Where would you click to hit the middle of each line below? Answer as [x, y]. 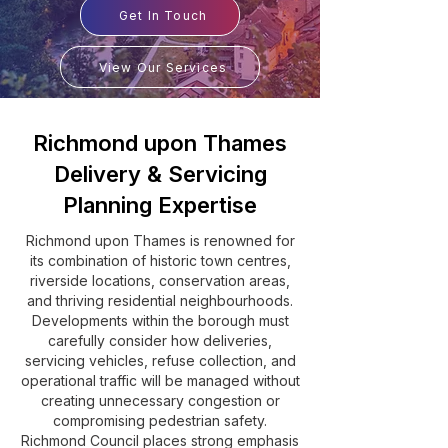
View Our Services [163, 67]
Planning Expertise [160, 205]
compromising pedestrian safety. [160, 420]
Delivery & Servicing [160, 174]
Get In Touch [163, 15]
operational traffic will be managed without [160, 380]
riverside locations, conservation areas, [160, 280]
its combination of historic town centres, [160, 260]
